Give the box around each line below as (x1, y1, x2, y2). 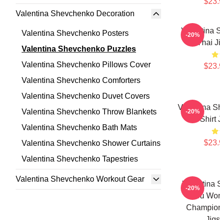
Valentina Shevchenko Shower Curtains (22, 139, 161, 147)
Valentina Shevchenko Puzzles (22, 45, 136, 53)
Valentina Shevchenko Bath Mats (22, 123, 137, 132)
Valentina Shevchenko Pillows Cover (22, 60, 151, 69)
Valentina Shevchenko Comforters (22, 76, 140, 84)
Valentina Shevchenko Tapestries (22, 155, 138, 163)
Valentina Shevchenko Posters (22, 29, 129, 37)
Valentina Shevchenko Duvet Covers (22, 92, 150, 100)
